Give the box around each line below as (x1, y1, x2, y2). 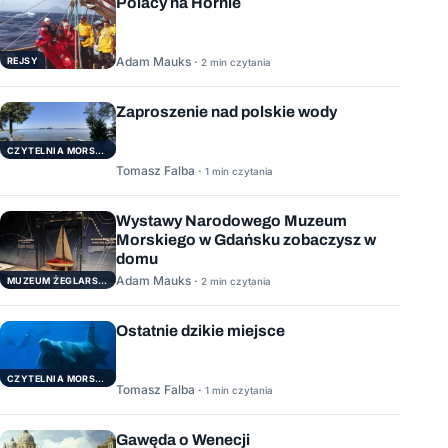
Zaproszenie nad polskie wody (116, 102, 337, 120)
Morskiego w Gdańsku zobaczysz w (116, 231, 376, 249)
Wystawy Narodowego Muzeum (116, 212, 347, 230)
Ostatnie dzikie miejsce (116, 321, 285, 339)
